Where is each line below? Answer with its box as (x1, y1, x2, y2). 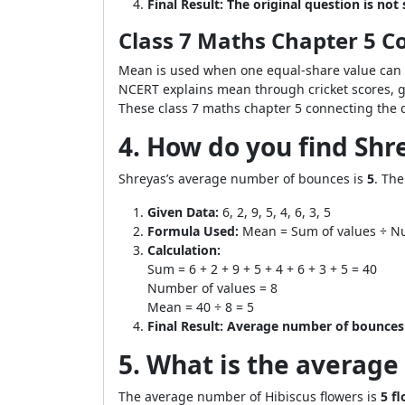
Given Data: (147, 203, 219, 221)
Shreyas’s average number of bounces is (118, 170, 367, 187)
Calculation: (147, 241, 221, 259)
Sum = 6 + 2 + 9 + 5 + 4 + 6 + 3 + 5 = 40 (147, 260, 377, 278)
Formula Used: (147, 222, 239, 240)
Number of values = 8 (147, 279, 278, 297)
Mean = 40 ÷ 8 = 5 (147, 298, 254, 316)
